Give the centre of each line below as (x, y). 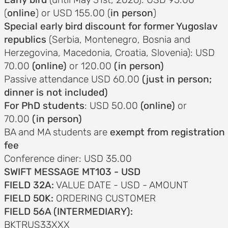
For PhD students (44, 106)
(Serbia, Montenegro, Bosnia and (119, 39)
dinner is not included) (56, 92)
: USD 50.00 (112, 106)
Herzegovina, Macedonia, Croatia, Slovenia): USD (109, 53)
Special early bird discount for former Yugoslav (110, 26)
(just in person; (175, 79)
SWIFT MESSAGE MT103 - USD (72, 172)
